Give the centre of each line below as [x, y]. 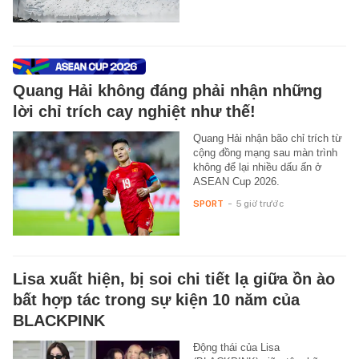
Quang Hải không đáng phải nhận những [167, 90]
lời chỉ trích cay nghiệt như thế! [134, 111]
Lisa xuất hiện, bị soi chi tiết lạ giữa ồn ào [174, 278]
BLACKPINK [59, 320]
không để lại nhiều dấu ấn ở [257, 167]
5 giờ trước [260, 203]
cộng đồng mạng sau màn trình [265, 152]
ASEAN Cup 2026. [236, 181]
